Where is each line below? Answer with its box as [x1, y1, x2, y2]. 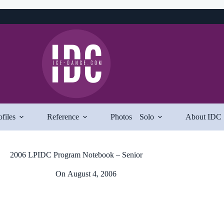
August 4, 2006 [67, 169, 117, 178]
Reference [46, 112, 79, 121]
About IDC [185, 112, 221, 121]
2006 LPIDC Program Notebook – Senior [9, 150, 142, 159]
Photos [110, 112, 132, 121]
